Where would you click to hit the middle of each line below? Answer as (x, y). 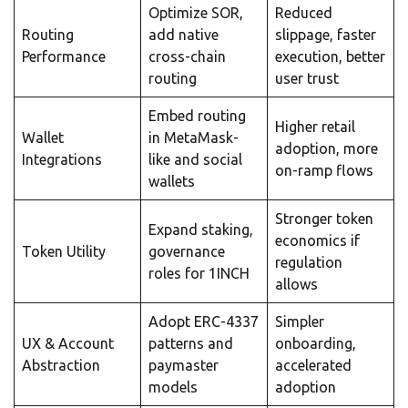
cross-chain (187, 56)
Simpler (300, 321)
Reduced (304, 12)
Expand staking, (201, 229)
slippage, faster (326, 34)
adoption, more (326, 148)
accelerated (313, 365)
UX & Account (68, 343)
